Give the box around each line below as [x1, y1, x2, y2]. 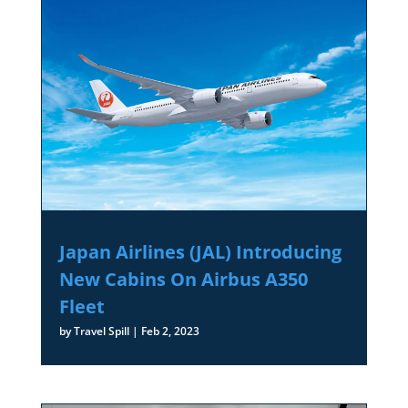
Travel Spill [73, 323, 129, 340]
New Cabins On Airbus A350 [58, 267, 308, 292]
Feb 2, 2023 [140, 323, 199, 340]
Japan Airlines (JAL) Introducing [58, 240, 342, 265]
